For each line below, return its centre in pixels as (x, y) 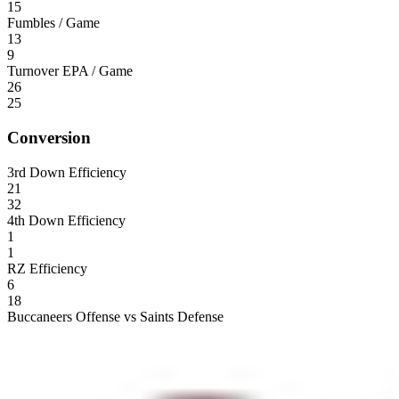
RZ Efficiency (47, 268)
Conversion (49, 137)
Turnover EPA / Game (70, 71)
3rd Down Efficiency (67, 172)
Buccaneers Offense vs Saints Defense (115, 316)
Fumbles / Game (53, 23)
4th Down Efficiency (66, 220)
